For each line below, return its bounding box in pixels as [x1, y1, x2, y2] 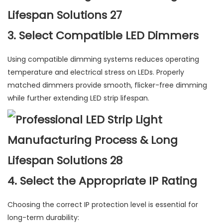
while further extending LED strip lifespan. [7, 93, 149, 104]
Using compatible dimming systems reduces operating [7, 54, 199, 65]
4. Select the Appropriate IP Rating [7, 173, 197, 189]
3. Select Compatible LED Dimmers [7, 28, 199, 44]
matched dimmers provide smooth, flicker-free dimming [7, 80, 207, 91]
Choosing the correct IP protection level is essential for [7, 200, 198, 210]
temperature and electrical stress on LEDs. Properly [7, 67, 184, 78]
